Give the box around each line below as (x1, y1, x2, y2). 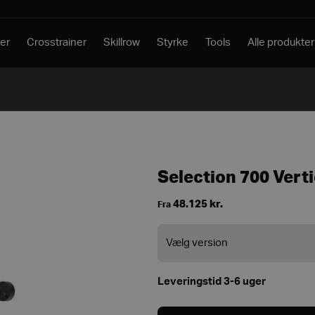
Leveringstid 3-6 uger (157, 276, 266, 287)
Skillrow (103, 37, 141, 48)
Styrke (157, 37, 189, 48)
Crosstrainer (27, 37, 87, 48)
